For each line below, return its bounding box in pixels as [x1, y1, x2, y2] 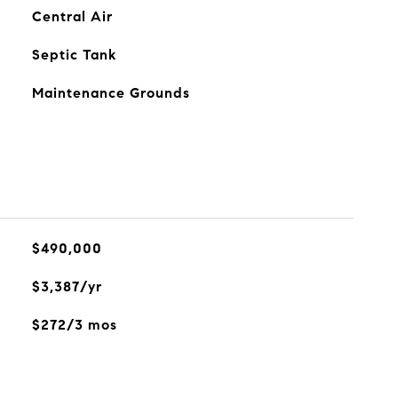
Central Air [31, 8, 113, 25]
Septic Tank [31, 46, 116, 63]
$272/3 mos [31, 316, 117, 333]
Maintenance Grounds [31, 84, 190, 101]
